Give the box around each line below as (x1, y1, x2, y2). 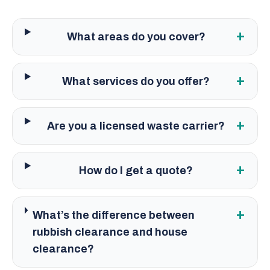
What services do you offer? (62, 75, 210, 87)
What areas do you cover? (66, 31, 206, 43)
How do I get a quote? (79, 165, 193, 177)
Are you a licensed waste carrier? (47, 120, 225, 132)
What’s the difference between (33, 209, 195, 221)
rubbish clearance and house (33, 226, 188, 238)
